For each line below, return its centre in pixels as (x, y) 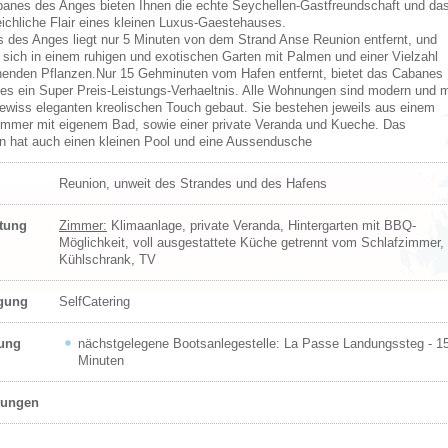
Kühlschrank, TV (109, 260)
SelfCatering (96, 302)
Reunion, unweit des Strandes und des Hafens (195, 184)
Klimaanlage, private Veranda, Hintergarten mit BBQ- (261, 226)
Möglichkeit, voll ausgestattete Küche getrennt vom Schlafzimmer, (251, 243)
